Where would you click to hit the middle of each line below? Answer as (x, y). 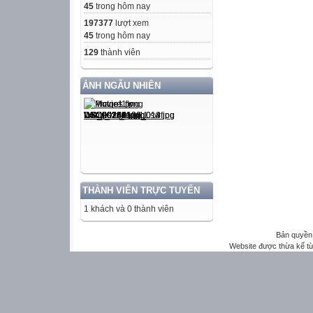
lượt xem (131, 23)
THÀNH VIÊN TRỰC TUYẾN (141, 190)
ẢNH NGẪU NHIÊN (122, 85)
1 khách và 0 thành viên (129, 209)
